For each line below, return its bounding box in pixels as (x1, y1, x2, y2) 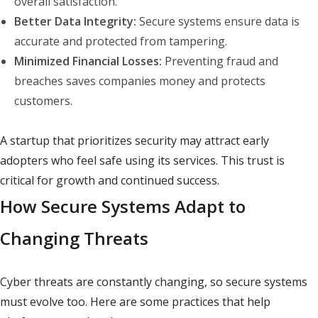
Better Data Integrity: (14, 13, 136, 30)
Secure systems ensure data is (136, 13, 300, 30)
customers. (14, 93, 72, 109)
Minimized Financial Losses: (14, 53, 162, 70)
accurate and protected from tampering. (14, 33, 227, 50)
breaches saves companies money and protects (14, 73, 265, 89)
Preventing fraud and (162, 53, 278, 70)
